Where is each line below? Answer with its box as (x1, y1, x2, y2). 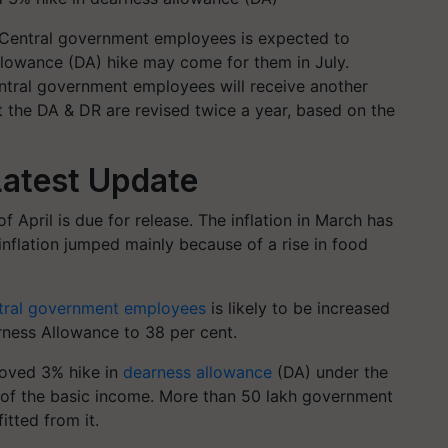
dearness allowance (123, 361, 272, 382)
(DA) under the (272, 361, 388, 382)
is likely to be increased (206, 297, 390, 318)
